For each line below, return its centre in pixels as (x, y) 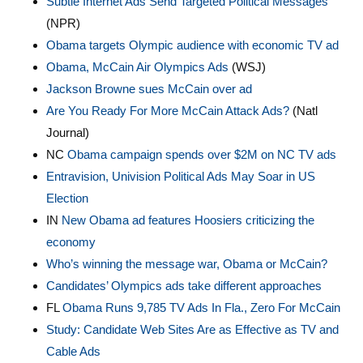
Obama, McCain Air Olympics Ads (137, 67)
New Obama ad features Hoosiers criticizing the (188, 220)
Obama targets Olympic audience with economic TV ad (192, 45)
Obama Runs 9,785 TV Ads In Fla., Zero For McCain (201, 307)
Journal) (67, 132)
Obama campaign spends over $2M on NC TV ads (201, 154)
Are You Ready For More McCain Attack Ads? (167, 111)
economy (70, 242)
